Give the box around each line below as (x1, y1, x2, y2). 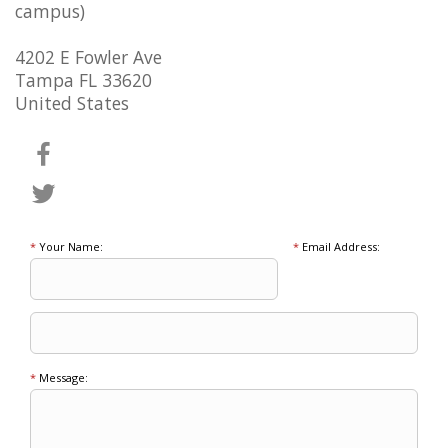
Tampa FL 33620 (15, 68, 152, 93)
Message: (36, 369, 88, 385)
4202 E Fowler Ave (15, 45, 162, 70)
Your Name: (36, 238, 103, 254)
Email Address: (298, 238, 380, 254)
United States (15, 91, 129, 116)
